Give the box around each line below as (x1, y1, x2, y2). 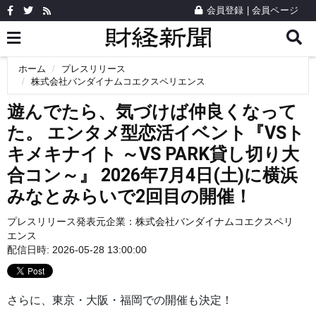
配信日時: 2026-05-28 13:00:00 (7, 244, 147, 255)
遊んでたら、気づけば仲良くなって (7, 102, 297, 122)
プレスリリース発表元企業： (7, 216, 135, 227)
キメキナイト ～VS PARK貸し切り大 (7, 144, 299, 164)
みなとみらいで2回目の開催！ (7, 186, 252, 207)
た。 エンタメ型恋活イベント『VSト (7, 123, 305, 143)
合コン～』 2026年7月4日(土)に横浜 (7, 165, 298, 186)
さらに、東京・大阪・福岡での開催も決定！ (7, 294, 233, 307)
